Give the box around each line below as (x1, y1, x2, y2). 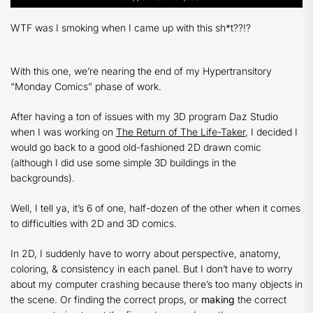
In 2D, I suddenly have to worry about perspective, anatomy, (10, 247, 281, 260)
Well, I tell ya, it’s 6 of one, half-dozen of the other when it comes (10, 202, 300, 214)
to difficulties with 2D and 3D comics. (10, 217, 177, 230)
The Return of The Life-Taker (116, 126, 245, 138)
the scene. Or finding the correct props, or (10, 293, 201, 306)
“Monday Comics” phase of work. (10, 80, 161, 93)
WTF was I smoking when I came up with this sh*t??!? (10, 22, 251, 34)
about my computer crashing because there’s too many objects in (10, 278, 303, 291)
